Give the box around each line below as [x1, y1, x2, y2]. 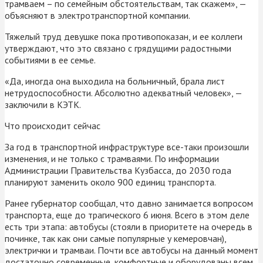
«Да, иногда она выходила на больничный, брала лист [5, 75, 225, 87]
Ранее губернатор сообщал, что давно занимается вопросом [5, 197, 253, 209]
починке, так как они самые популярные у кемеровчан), [5, 232, 226, 244]
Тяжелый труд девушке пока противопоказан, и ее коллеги [5, 30, 242, 42]
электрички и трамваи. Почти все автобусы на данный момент [5, 244, 258, 256]
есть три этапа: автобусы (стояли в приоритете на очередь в [5, 220, 252, 232]
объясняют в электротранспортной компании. [5, 9, 190, 21]
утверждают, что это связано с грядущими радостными [5, 42, 231, 54]
